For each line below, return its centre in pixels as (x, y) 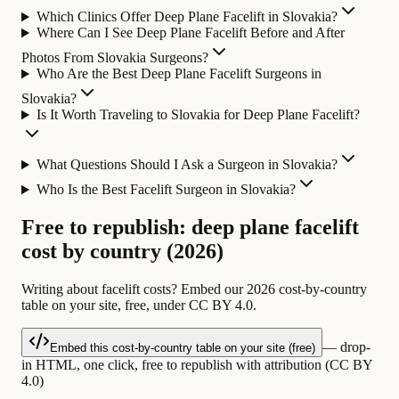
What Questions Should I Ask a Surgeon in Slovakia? (187, 165)
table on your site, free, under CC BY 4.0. (139, 305)
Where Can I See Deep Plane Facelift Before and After (190, 33)
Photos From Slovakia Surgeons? (115, 58)
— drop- (346, 347)
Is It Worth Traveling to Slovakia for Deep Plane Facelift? (198, 115)
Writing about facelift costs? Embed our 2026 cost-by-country (194, 289)
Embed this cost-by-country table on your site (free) (183, 348)
